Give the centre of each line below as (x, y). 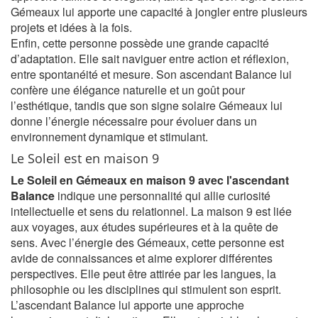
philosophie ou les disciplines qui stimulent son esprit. (146, 289)
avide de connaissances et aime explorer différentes (142, 258)
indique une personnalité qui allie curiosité (163, 196)
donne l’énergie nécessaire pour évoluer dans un (134, 121)
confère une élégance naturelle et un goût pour (128, 90)
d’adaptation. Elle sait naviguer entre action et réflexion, (150, 59)
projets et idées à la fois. (71, 27)
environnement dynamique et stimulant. (109, 137)
